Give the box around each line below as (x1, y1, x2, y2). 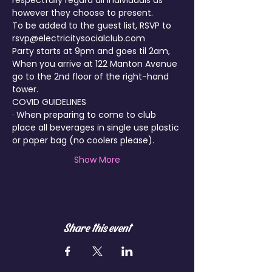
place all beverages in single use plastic (12, 121, 182, 134)
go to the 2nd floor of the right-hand (12, 70, 171, 83)
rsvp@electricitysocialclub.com (12, 32, 145, 44)
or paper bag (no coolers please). (12, 134, 154, 146)
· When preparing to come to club (12, 109, 158, 121)
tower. (12, 83, 38, 95)
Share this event (64, 220, 131, 234)
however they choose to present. (12, 7, 153, 19)
